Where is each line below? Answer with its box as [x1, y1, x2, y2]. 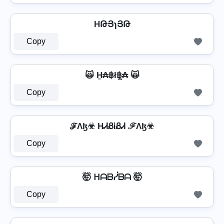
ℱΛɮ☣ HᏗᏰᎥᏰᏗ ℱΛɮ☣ [70, 121, 154, 131]
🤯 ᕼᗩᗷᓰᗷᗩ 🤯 [82, 172, 142, 182]
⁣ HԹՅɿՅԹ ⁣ [91, 19, 133, 29]
